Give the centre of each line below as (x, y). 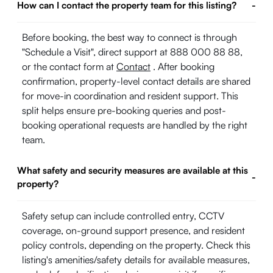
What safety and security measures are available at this (133, 170)
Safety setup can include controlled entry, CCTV (123, 216)
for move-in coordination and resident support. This (130, 96)
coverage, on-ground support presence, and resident (133, 230)
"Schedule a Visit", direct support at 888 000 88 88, (132, 52)
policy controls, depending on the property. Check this (136, 245)
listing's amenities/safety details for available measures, (136, 260)
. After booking (183, 66)
